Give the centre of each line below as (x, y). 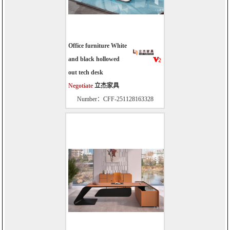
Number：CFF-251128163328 (115, 99)
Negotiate (81, 86)
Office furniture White (98, 46)
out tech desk (86, 73)
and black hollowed (94, 59)
